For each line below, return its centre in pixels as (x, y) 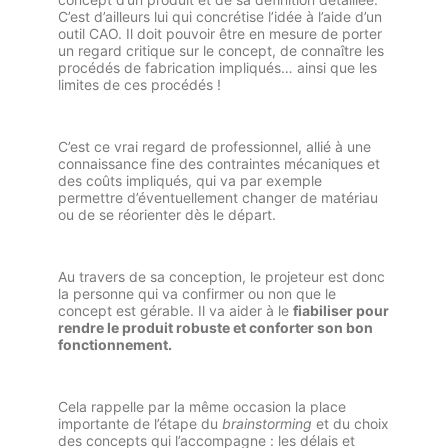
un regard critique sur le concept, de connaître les (221, 51)
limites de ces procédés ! (139, 85)
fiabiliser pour (341, 311)
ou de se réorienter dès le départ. (167, 215)
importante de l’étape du (140, 424)
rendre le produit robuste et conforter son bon (215, 328)
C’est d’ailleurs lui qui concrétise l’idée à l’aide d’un (220, 17)
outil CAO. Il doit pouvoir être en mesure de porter (220, 34)
